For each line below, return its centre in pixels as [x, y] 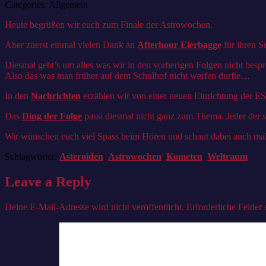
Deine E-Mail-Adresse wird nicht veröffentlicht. [94, 207]
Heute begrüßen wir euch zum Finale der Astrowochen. [109, 24]
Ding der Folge [52, 116]
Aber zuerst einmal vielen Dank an [71, 45]
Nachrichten [56, 96]
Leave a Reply [48, 181]
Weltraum [227, 156]
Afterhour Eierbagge [179, 45]
